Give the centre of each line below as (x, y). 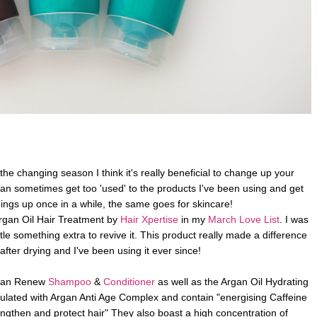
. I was (294, 219)
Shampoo (70, 281)
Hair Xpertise (149, 219)
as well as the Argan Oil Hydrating (232, 281)
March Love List (244, 219)
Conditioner (129, 281)
